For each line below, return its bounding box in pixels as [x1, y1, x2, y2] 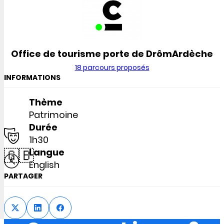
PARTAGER [4, 170, 42, 181]
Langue [29, 145, 64, 158]
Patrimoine [29, 108, 78, 121]
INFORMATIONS [4, 72, 60, 82]
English [29, 158, 59, 171]
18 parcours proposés [74, 62, 149, 72]
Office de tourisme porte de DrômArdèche [11, 47, 213, 60]
